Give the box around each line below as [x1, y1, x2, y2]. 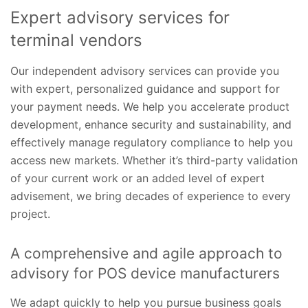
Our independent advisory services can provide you [10, 64, 279, 78]
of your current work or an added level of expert [10, 171, 265, 186]
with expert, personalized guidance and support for [10, 82, 280, 96]
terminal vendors [10, 30, 142, 51]
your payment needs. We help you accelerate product [10, 100, 289, 114]
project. [10, 207, 50, 221]
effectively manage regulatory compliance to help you [10, 135, 293, 150]
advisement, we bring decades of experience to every [10, 189, 291, 203]
